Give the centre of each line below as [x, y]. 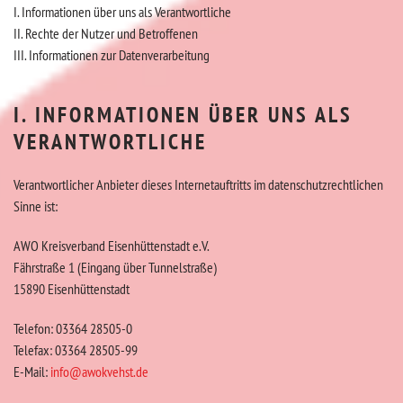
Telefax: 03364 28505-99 [76, 350]
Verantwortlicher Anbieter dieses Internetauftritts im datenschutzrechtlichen [198, 184]
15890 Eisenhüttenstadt [72, 289]
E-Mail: [32, 372]
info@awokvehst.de [99, 372]
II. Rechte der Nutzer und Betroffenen [106, 33]
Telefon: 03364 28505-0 [73, 328]
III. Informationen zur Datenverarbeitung [112, 55]
